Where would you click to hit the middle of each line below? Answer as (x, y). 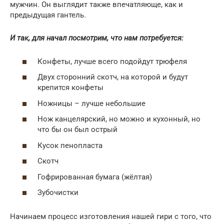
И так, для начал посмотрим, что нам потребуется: (97, 38)
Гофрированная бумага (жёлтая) (95, 177)
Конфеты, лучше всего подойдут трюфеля (112, 61)
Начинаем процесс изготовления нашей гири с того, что (111, 217)
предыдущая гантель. (48, 15)
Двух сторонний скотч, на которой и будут (113, 77)
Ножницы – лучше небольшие (91, 103)
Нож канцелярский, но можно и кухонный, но (119, 119)
